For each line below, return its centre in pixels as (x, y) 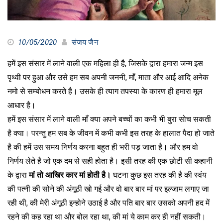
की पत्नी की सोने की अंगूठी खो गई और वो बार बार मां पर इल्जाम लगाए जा (108, 189)
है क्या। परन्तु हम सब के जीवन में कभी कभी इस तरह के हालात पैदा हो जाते (111, 133)
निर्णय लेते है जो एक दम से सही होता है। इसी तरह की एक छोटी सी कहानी (110, 161)
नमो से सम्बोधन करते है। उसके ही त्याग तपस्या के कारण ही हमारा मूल (105, 91)
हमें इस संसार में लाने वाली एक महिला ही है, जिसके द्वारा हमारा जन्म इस (105, 63)
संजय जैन (85, 42)
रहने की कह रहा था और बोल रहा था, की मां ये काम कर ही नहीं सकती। (107, 217)
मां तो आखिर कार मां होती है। (70, 175)
